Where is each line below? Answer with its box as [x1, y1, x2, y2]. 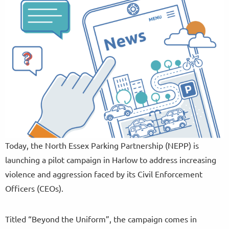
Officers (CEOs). [5, 182, 63, 193]
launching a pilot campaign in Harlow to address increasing [5, 154, 216, 165]
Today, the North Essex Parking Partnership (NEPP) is [5, 140, 199, 150]
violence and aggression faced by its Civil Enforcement [5, 168, 202, 179]
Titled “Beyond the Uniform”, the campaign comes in [5, 213, 197, 224]
